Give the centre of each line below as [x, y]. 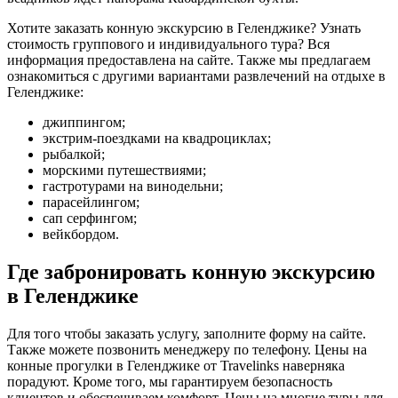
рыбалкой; [74, 155]
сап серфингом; [90, 219]
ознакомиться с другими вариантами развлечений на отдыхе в [196, 76]
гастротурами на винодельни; [133, 187]
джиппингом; [84, 123]
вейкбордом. [81, 235]
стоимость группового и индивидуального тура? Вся [168, 44]
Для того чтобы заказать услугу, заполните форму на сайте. [187, 334]
